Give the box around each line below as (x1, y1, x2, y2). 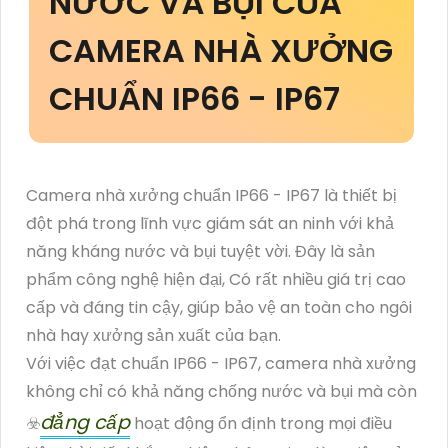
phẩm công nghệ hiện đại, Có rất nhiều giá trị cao (26, 267, 406, 291)
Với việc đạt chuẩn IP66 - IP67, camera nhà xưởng (26, 351, 416, 375)
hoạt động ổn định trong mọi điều (130, 411, 392, 435)
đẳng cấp (40, 408, 130, 436)
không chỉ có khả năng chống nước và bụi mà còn (26, 379, 417, 403)
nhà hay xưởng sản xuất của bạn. (26, 323, 281, 347)
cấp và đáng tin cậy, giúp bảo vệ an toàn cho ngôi (26, 295, 412, 319)
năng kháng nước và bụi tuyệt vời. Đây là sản (26, 239, 375, 263)
